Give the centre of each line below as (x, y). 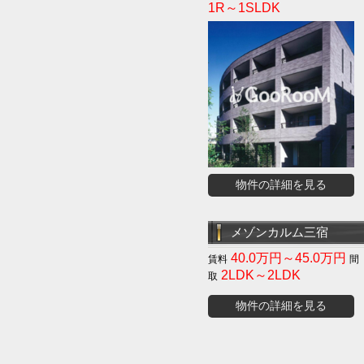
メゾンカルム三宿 (279, 232)
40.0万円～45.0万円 (288, 258)
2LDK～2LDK (259, 275)
